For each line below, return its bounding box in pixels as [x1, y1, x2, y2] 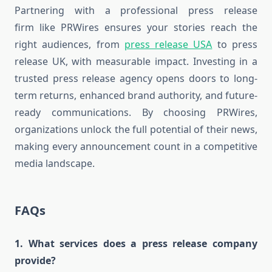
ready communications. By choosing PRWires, [15, 106, 257, 120]
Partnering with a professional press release [15, 4, 257, 18]
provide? [15, 254, 56, 268]
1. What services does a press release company [15, 237, 257, 251]
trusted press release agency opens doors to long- [15, 72, 257, 86]
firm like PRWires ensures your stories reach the [15, 21, 257, 35]
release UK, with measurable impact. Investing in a [15, 55, 257, 69]
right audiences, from [15, 38, 124, 52]
